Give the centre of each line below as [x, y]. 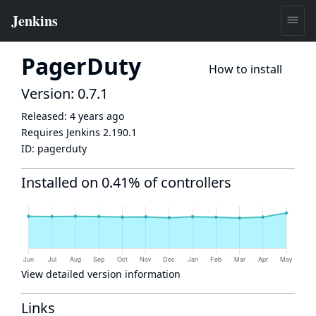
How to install [245, 69]
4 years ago [97, 116]
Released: [45, 116]
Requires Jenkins [62, 132]
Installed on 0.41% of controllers [126, 182]
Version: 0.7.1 [65, 93]
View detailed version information [101, 274]
